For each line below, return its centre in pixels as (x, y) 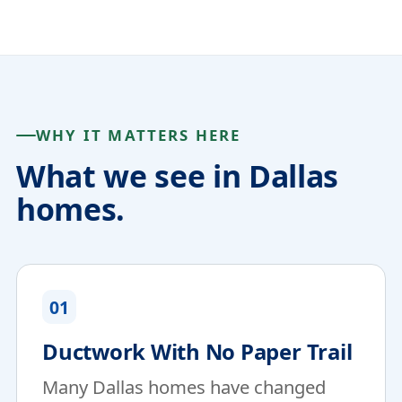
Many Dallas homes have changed (184, 387)
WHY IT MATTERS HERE (139, 135)
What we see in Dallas (177, 176)
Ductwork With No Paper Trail (197, 351)
